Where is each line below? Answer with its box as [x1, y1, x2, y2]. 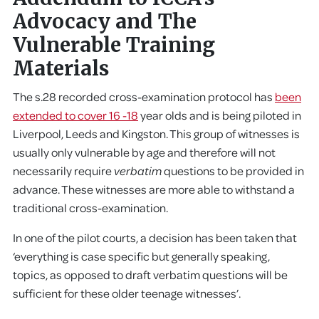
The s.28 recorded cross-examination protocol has [13, 88, 275, 105]
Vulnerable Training [13, 32, 215, 58]
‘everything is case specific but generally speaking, [13, 248, 270, 264]
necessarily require [13, 162, 114, 179]
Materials [13, 56, 109, 81]
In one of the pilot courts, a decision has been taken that [13, 229, 297, 246]
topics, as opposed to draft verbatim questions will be [13, 266, 288, 283]
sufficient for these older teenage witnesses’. [13, 285, 241, 301]
